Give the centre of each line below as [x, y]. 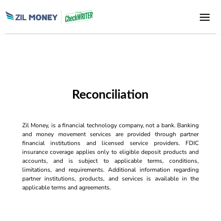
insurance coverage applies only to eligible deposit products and [110, 152]
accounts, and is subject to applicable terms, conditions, [110, 161]
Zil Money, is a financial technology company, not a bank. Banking [110, 125]
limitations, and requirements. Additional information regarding [110, 170]
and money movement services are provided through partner [110, 134]
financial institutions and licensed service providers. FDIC [110, 143]
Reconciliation [110, 95]
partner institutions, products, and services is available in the [110, 179]
